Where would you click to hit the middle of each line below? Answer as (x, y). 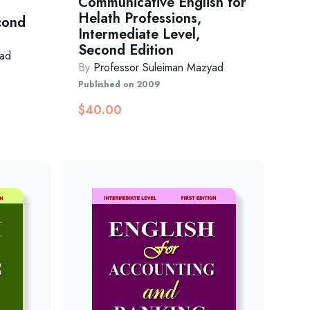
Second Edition (126, 51)
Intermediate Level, (139, 35)
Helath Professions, (140, 19)
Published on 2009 (119, 85)
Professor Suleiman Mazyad (159, 68)
